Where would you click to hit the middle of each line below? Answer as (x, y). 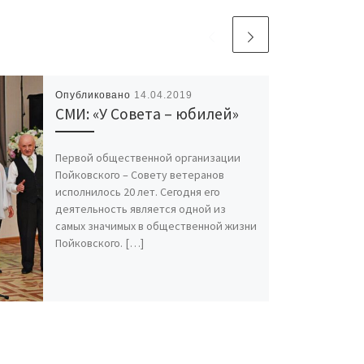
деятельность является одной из (140, 209)
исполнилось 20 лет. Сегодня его (137, 192)
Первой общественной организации (147, 158)
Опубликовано (94, 95)
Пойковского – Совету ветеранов (139, 175)
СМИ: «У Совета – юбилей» (147, 113)
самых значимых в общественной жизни (156, 226)
